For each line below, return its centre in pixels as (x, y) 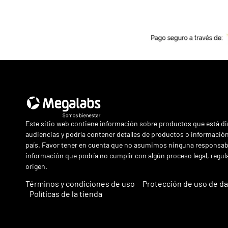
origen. (36, 166)
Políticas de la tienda (66, 194)
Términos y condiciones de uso (80, 184)
